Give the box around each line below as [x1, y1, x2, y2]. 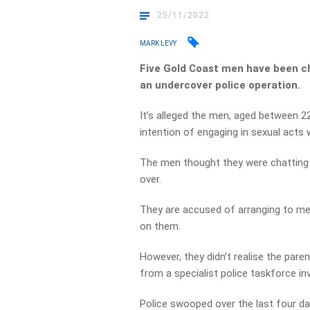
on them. [140, 220, 181, 232]
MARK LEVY [140, 39, 177, 47]
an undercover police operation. [140, 79, 304, 91]
